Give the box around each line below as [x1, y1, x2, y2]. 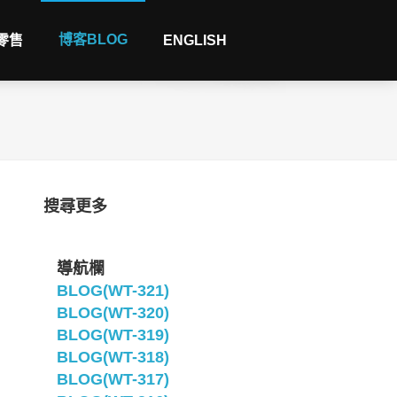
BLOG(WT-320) [56, 304, 169, 322]
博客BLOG [58, 31, 128, 47]
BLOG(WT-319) [56, 326, 169, 344]
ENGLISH [163, 32, 227, 48]
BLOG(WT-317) [56, 370, 169, 388]
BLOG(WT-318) [56, 348, 169, 366]
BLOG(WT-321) [56, 282, 169, 300]
